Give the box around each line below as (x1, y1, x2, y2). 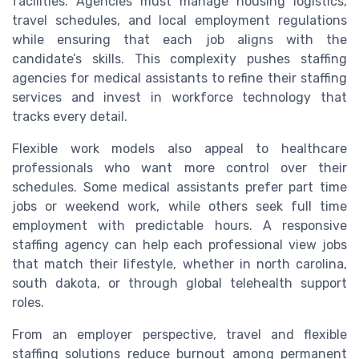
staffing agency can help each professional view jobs (12, 236, 347, 252)
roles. (12, 294, 44, 310)
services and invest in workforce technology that (12, 89, 347, 105)
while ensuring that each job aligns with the (12, 31, 347, 47)
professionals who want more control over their (12, 159, 347, 175)
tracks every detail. (12, 108, 127, 124)
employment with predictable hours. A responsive (12, 217, 347, 233)
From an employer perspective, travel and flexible (12, 326, 347, 342)
